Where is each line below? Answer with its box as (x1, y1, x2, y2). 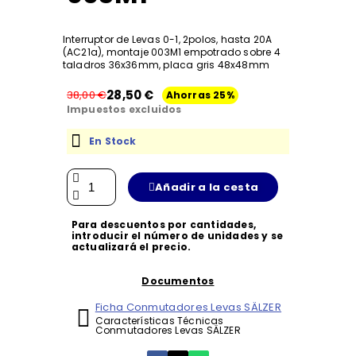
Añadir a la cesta (155, 180, 259, 195)
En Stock (88, 134, 137, 149)
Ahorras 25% (165, 87, 234, 102)
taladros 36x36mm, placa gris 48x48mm (62, 58, 269, 72)
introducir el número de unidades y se (71, 229, 284, 243)
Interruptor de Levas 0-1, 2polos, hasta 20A (62, 33, 273, 47)
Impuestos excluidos (66, 103, 182, 117)
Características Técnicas (95, 314, 224, 328)
